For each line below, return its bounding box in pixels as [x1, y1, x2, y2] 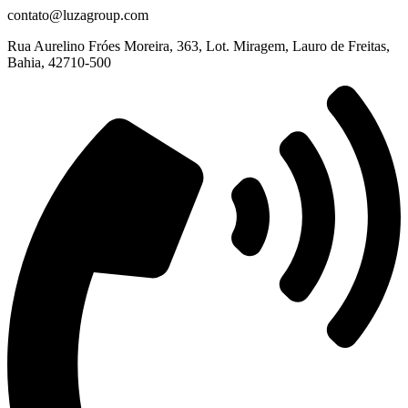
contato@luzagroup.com [7, 6, 148, 23]
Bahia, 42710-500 [7, 54, 111, 70]
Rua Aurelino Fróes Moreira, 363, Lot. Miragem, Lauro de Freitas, [7, 37, 390, 54]
